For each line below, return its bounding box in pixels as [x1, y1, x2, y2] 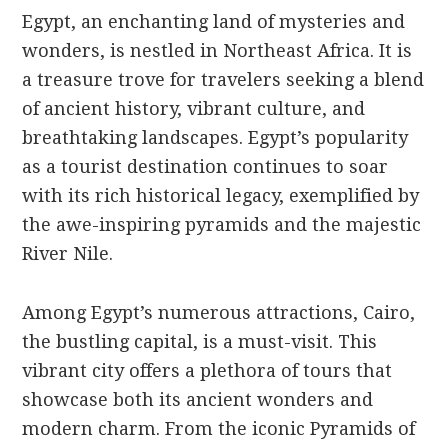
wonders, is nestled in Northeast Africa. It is [22, 39, 413, 61]
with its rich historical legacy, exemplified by [22, 184, 420, 206]
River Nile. [22, 242, 114, 264]
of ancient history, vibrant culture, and [22, 97, 366, 119]
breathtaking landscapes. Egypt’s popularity [22, 126, 409, 148]
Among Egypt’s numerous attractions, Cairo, [22, 301, 416, 323]
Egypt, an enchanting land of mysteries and [22, 10, 406, 32]
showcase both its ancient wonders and [22, 388, 374, 410]
